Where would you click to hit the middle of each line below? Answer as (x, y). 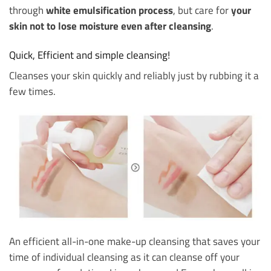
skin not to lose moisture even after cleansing (110, 26)
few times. (32, 91)
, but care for (202, 10)
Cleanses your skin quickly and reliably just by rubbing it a (134, 76)
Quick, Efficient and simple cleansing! (90, 54)
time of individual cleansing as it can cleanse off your (124, 257)
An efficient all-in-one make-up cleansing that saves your (135, 241)
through (28, 10)
